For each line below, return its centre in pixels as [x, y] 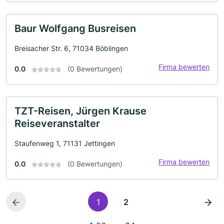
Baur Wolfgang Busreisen [75, 28]
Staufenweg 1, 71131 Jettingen [65, 143]
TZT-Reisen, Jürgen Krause [80, 111]
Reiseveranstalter [57, 123]
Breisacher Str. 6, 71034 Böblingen [71, 48]
